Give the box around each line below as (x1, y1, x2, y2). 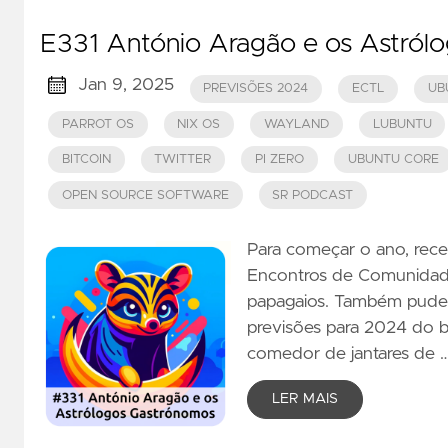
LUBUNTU (372, 117, 432, 131)
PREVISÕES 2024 (203, 82, 309, 96)
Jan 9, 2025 (77, 75, 174, 94)
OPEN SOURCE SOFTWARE (61, 188, 229, 202)
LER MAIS (271, 392, 338, 407)
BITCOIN (61, 153, 111, 167)
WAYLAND (263, 117, 329, 131)
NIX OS (177, 117, 221, 131)
